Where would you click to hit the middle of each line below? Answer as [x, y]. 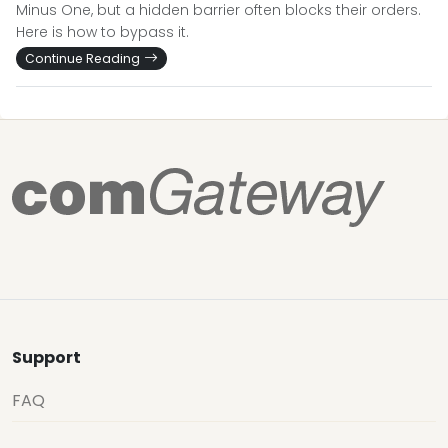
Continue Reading [82, 59]
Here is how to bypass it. [102, 32]
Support [46, 358]
